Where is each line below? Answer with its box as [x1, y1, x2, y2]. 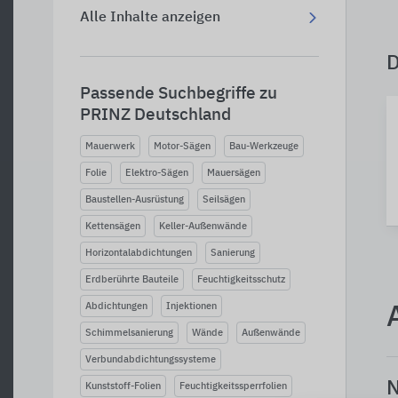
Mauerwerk [85, 141, 135, 151]
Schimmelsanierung [85, 328, 173, 338]
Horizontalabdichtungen [85, 248, 192, 258]
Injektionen [166, 301, 217, 311]
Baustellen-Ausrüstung [85, 195, 184, 204]
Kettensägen [85, 221, 140, 231]
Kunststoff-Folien [85, 381, 161, 391]
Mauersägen [207, 168, 260, 178]
